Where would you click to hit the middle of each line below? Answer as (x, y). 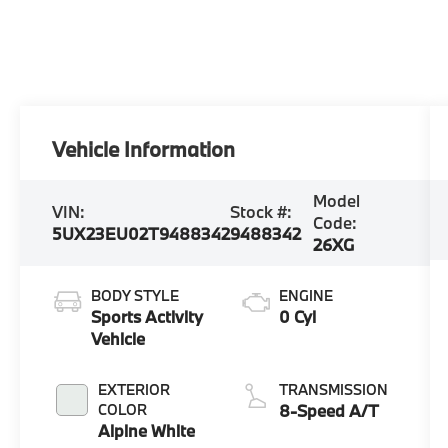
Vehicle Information (144, 148)
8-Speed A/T (328, 410)
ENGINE (305, 295)
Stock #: (261, 211)
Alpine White (147, 430)
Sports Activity (147, 316)
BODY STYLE (135, 295)
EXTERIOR (134, 389)
